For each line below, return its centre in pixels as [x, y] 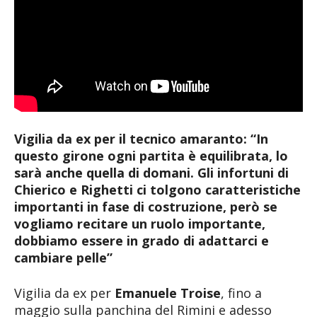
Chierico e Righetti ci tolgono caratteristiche [157, 189]
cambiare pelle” [63, 257]
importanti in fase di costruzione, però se [146, 206]
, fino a [241, 293]
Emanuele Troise [168, 293]
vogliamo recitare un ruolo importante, [140, 223]
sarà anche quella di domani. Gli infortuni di [151, 172]
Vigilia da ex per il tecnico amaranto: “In [141, 138]
